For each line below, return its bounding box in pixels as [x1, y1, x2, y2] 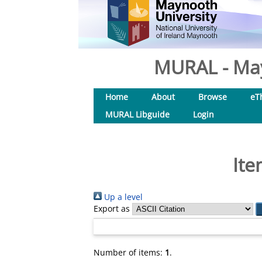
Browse [198, 91, 227, 102]
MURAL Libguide [105, 109, 170, 120]
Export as [94, 203, 130, 214]
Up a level [102, 191, 143, 202]
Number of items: [94, 247, 165, 258]
